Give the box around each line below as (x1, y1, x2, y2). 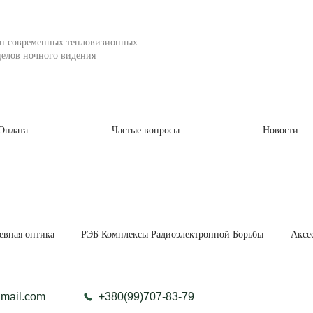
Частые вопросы (111, 124, 180, 136)
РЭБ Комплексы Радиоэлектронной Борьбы (81, 229, 264, 240)
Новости (262, 124, 298, 136)
